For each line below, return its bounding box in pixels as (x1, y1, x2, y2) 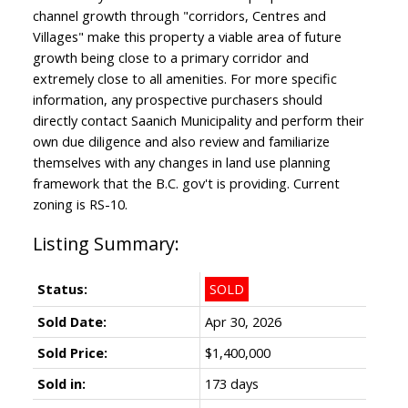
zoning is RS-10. (32, 194, 127, 213)
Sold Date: (36, 311, 107, 331)
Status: (36, 279, 87, 298)
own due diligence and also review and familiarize (32, 131, 330, 150)
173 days (204, 373, 259, 393)
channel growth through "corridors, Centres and (32, 5, 326, 25)
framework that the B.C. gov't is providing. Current (32, 173, 340, 192)
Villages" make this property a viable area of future (32, 26, 342, 46)
